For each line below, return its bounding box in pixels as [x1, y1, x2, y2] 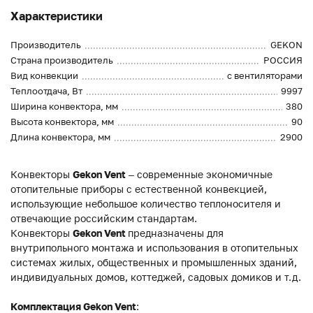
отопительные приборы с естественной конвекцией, [10, 183, 267, 196]
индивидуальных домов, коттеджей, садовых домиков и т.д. [10, 271, 301, 284]
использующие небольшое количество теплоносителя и [10, 198, 281, 210]
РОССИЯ [263, 54, 303, 66]
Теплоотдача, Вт [10, 85, 82, 97]
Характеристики [10, 9, 103, 24]
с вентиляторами [227, 70, 303, 82]
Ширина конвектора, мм [10, 101, 118, 112]
